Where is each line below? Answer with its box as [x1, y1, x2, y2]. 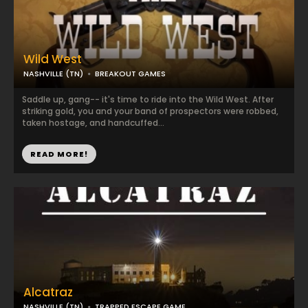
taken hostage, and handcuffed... [22, 117, 164, 129]
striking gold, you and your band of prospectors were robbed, [22, 105, 278, 117]
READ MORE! [30, 148, 88, 159]
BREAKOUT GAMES [95, 68, 166, 79]
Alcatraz [23, 284, 73, 300]
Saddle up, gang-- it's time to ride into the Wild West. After [22, 93, 274, 105]
